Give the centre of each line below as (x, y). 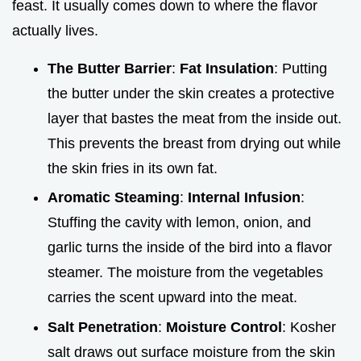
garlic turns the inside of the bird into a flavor (190, 248)
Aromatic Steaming (114, 198)
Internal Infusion (244, 198)
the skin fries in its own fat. (133, 168)
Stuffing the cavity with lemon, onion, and (179, 223)
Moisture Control (224, 327)
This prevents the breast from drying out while (194, 143)
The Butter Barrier (110, 68)
